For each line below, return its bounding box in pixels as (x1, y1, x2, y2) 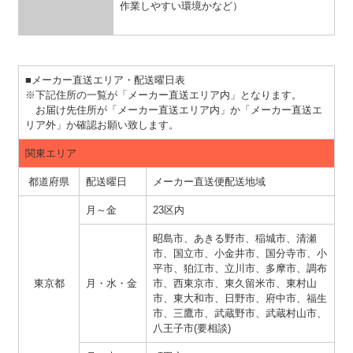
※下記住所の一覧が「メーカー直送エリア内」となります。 (25, 88, 302, 101)
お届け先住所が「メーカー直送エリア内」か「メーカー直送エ (25, 103, 322, 116)
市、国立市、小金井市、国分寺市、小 (153, 247, 327, 259)
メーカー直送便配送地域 (153, 175, 266, 188)
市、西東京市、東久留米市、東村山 (153, 277, 317, 289)
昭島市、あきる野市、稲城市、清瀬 (153, 232, 317, 244)
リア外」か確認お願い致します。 (25, 118, 179, 131)
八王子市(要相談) (153, 321, 231, 334)
